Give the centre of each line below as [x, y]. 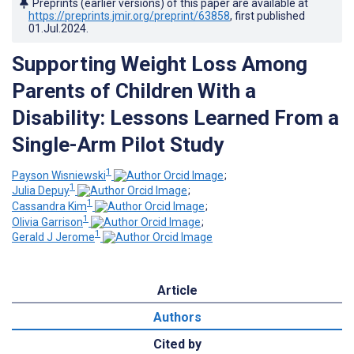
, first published [267, 15]
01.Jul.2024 [57, 28]
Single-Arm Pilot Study [118, 144]
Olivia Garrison [47, 222]
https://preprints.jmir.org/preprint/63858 [129, 15]
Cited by [177, 345]
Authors [177, 318]
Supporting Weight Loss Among [160, 64]
